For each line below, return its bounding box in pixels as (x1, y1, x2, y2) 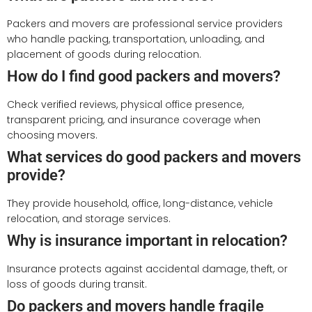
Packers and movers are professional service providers (7, 16, 283, 31)
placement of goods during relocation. (7, 47, 201, 61)
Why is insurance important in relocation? (7, 231, 288, 249)
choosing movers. (7, 127, 97, 142)
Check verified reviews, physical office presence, (7, 97, 244, 111)
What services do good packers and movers (7, 148, 301, 166)
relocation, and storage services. (7, 211, 171, 226)
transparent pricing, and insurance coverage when (7, 112, 260, 127)
